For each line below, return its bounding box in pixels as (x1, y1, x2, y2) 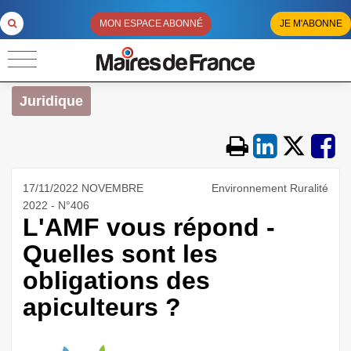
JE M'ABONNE (279, 18, 342, 30)
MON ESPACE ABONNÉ (99, 18, 203, 30)
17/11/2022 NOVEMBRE (23, 182, 143, 194)
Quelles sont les (23, 240, 218, 268)
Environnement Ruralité (212, 182, 328, 194)
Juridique (20, 93, 83, 109)
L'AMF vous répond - (23, 213, 275, 241)
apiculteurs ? (23, 293, 181, 321)
